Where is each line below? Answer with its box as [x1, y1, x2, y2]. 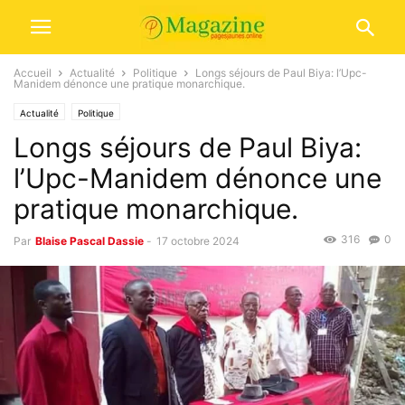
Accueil [14, 66, 52, 80]
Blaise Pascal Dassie [35, 234, 144, 248]
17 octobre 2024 [156, 234, 240, 248]
